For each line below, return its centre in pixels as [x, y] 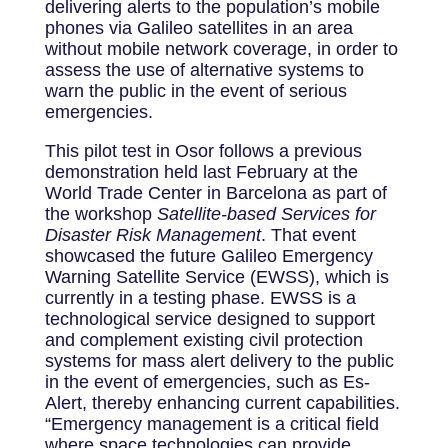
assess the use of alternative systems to [204, 69]
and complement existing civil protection [203, 339]
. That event [308, 234]
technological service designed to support [209, 318]
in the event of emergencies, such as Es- [207, 381]
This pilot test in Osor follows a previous [203, 150]
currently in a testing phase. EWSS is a [200, 297]
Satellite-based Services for [266, 213]
